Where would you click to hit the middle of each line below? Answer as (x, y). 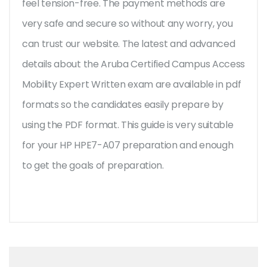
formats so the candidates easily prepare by (123, 105)
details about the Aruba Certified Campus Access (133, 64)
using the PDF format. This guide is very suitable (128, 125)
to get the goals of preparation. (94, 166)
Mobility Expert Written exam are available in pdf (132, 85)
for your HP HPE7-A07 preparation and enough (128, 145)
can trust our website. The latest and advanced (129, 44)
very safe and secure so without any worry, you (128, 24)
